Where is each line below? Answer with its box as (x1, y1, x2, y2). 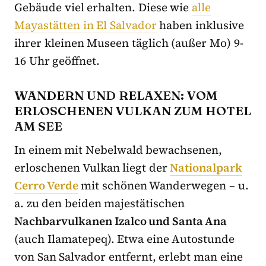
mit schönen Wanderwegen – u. (78, 178, 249, 194)
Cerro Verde (14, 178, 78, 194)
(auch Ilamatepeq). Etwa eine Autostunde (14, 231, 235, 247)
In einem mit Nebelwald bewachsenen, (14, 142, 223, 158)
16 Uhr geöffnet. (14, 53, 100, 69)
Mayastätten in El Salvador (14, 17, 157, 33)
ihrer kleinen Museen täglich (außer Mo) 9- (14, 35, 243, 51)
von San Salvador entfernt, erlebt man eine (14, 249, 243, 265)
